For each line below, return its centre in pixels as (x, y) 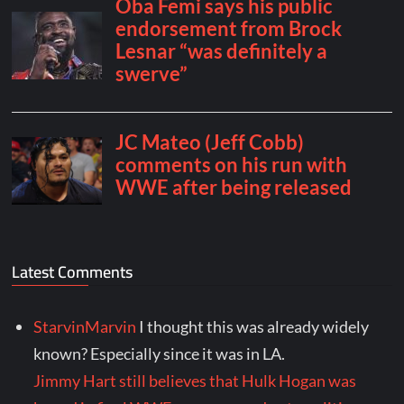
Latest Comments (73, 272)
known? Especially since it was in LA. (160, 354)
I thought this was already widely (254, 327)
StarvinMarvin (85, 327)
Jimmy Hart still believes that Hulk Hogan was (195, 381)
